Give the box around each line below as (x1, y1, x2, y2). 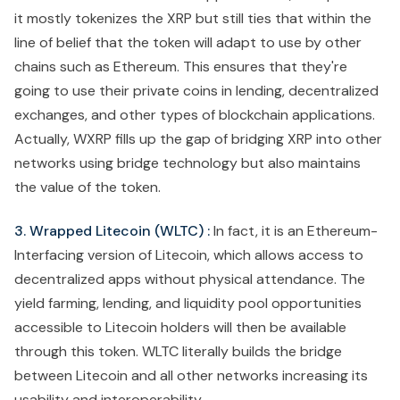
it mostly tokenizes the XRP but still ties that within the (14, 9, 371, 29)
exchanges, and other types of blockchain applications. (14, 105, 375, 125)
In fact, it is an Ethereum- (210, 221, 378, 241)
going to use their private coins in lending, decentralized (14, 81, 379, 101)
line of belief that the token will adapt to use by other (14, 33, 362, 53)
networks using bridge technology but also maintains (14, 154, 361, 173)
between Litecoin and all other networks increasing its (14, 366, 368, 386)
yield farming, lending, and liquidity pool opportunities (14, 294, 362, 313)
